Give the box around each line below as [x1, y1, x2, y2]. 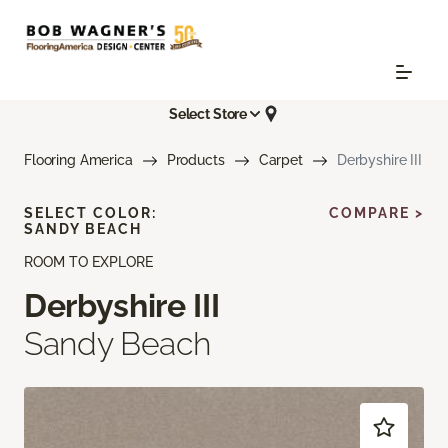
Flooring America [24, 152, 133, 169]
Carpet [258, 152, 303, 169]
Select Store [168, 105, 248, 122]
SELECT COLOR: [24, 205, 157, 222]
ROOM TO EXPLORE [24, 254, 153, 271]
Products [166, 152, 225, 169]
